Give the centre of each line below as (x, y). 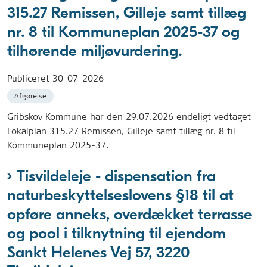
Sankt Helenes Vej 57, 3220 (99, 252)
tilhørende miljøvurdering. (94, 51)
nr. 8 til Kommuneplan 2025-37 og (123, 32)
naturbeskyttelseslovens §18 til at (120, 195)
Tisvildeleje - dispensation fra (116, 176)
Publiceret (30, 78)
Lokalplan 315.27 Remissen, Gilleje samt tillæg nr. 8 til (121, 131)
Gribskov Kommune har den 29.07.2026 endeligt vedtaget (129, 116)
